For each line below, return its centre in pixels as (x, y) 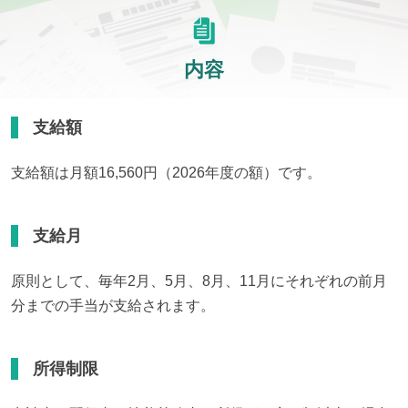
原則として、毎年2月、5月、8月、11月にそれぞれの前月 (199, 281)
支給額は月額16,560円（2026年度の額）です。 (166, 173)
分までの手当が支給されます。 (113, 306)
